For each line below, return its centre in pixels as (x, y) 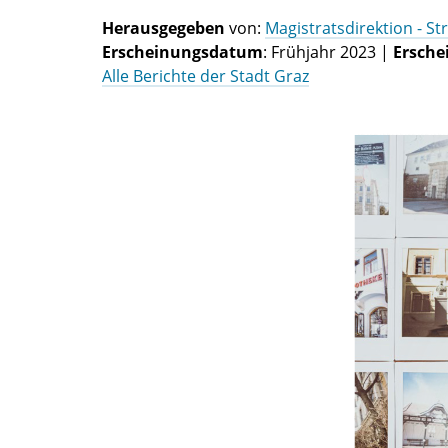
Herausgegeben (163, 27)
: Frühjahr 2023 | (328, 51)
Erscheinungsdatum (182, 51)
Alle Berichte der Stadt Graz (205, 75)
